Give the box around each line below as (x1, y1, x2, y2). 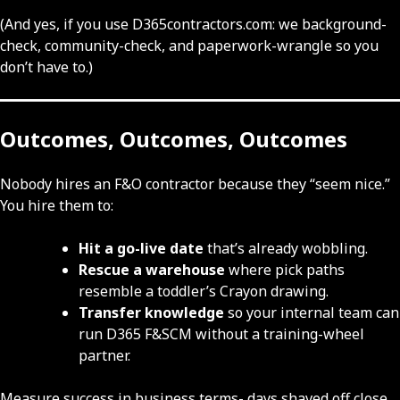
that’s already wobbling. (204, 238, 368, 259)
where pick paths (225, 260, 345, 280)
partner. (79, 346, 130, 366)
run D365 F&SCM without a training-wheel (79, 324, 364, 345)
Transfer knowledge (79, 303, 224, 323)
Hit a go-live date (79, 238, 204, 259)
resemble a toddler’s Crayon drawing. (79, 281, 329, 302)
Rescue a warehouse (79, 260, 225, 280)
